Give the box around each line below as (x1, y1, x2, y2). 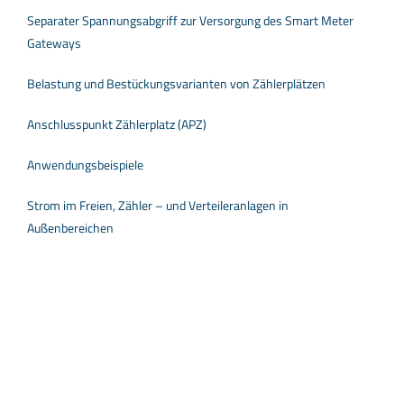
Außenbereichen (26, 217, 114, 237)
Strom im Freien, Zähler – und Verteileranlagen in (26, 195, 289, 215)
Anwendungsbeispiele (26, 154, 143, 174)
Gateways (26, 32, 81, 52)
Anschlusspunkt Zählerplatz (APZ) (26, 114, 207, 133)
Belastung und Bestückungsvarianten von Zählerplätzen (26, 73, 326, 93)
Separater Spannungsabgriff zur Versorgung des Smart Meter (26, 10, 353, 30)
